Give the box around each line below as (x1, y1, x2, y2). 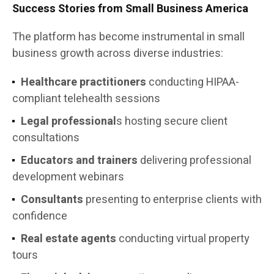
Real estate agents (21, 231, 116, 248)
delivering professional (138, 152, 251, 169)
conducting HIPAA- (146, 74, 239, 91)
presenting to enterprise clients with (83, 191, 262, 209)
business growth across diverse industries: (12, 45, 223, 62)
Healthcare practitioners (21, 74, 146, 91)
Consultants (21, 191, 83, 209)
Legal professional (21, 113, 116, 130)
